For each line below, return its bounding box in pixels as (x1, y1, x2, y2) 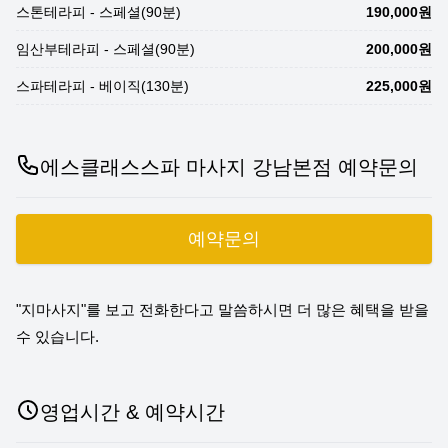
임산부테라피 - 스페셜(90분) (16, 41, 195, 57)
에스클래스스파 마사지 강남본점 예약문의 (40, 156, 418, 178)
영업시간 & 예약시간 (40, 401, 225, 423)
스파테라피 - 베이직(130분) (16, 78, 189, 94)
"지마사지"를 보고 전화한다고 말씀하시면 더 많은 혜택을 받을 (16, 301, 429, 318)
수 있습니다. (16, 328, 99, 345)
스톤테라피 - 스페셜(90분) (16, 4, 181, 20)
